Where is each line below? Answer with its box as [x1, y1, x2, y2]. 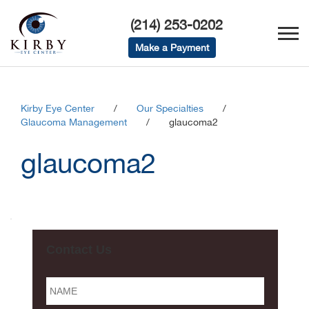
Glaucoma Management [21, 117, 127, 128]
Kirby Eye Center [21, 103, 94, 114]
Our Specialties [137, 103, 203, 114]
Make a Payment [134, 42, 209, 53]
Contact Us [46, 243, 112, 257]
